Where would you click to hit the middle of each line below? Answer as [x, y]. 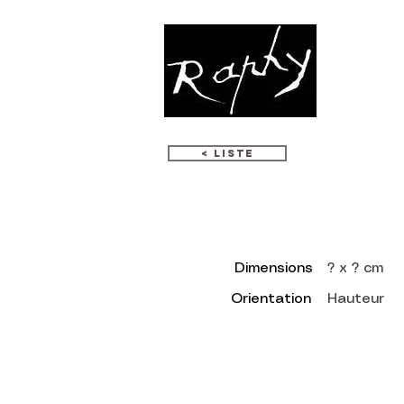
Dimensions [274, 268]
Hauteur [356, 299]
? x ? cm [355, 268]
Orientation [271, 299]
